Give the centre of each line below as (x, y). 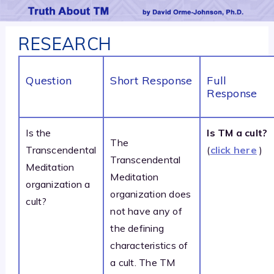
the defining (137, 228)
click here (233, 150)
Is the (39, 132)
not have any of (146, 211)
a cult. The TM (143, 262)
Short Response (151, 80)
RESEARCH (65, 43)
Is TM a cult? (237, 132)
